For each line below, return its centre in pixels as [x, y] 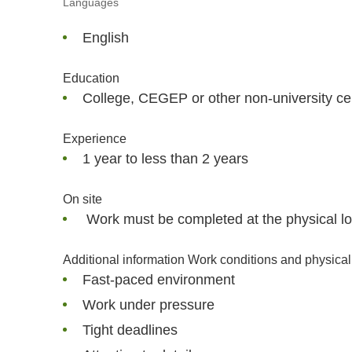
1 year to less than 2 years [165, 159]
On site [82, 200]
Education [91, 79]
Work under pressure [148, 305]
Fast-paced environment [159, 280]
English [106, 38]
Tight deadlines [130, 330]
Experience [95, 139]
